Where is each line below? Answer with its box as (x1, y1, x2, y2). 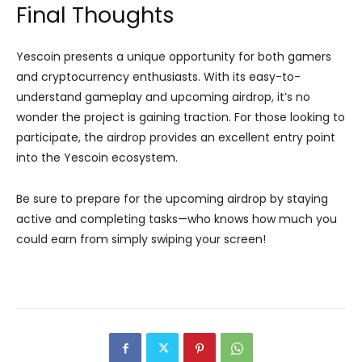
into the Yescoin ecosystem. (16, 149, 178, 166)
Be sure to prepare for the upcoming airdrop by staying (16, 190, 328, 207)
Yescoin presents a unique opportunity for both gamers (16, 48, 331, 65)
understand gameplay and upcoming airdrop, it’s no (16, 88, 310, 105)
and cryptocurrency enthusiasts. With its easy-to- (16, 68, 301, 85)
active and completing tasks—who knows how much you (16, 210, 337, 227)
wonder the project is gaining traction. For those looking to (16, 108, 345, 125)
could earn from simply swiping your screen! (16, 230, 266, 247)
